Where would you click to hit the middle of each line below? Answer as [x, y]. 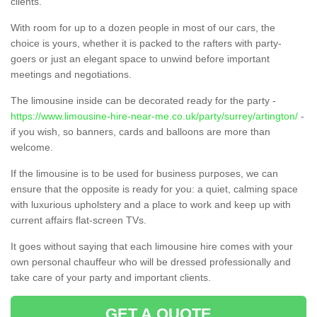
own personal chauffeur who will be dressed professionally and [151, 262]
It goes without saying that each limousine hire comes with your [152, 247]
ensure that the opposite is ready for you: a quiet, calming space [154, 189]
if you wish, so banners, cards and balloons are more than [140, 132]
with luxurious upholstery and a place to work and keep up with [151, 205]
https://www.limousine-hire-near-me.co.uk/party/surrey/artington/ [154, 116]
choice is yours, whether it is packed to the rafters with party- [146, 44]
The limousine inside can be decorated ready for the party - [143, 101]
